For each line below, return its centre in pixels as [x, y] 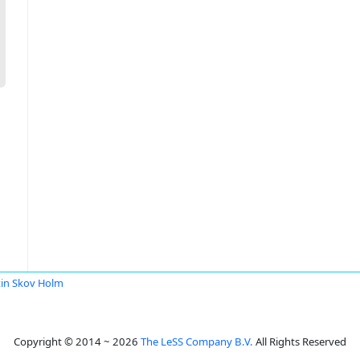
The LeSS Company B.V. [197, 342]
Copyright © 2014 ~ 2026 [77, 342]
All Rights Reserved [300, 342]
